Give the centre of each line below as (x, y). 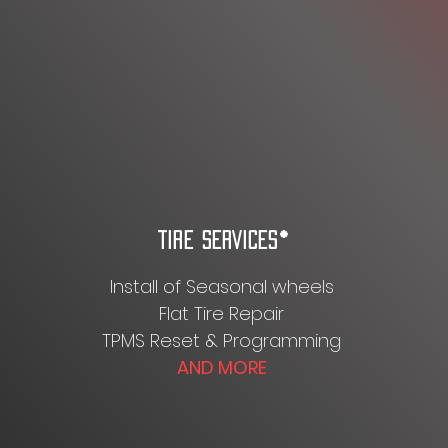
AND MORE (221, 367)
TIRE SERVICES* (223, 240)
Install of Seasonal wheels (221, 286)
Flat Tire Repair (221, 313)
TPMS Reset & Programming (221, 340)
